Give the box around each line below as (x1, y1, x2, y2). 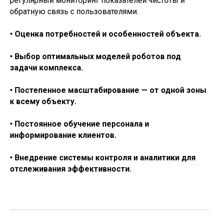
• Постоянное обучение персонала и (10, 119, 149, 129)
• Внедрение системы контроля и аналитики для (10, 153, 196, 162)
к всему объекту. (10, 97, 76, 106)
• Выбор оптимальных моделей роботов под (10, 52, 181, 61)
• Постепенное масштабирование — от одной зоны (10, 86, 206, 95)
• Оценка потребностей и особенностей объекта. (10, 29, 201, 39)
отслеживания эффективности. (10, 164, 131, 174)
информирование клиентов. (10, 131, 116, 140)
